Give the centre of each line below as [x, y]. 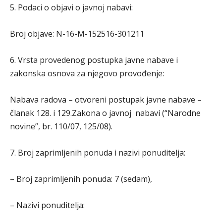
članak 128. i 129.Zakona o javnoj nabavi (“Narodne [105, 113]
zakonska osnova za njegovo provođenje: [87, 73]
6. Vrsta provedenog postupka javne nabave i [94, 60]
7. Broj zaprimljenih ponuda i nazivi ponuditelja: [98, 153]
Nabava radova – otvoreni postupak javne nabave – [106, 100]
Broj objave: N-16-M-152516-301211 [77, 34]
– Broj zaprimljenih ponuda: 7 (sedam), [81, 179]
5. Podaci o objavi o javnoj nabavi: [71, 7]
